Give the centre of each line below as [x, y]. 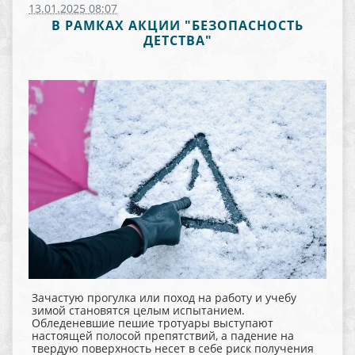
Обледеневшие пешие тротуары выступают [153, 323]
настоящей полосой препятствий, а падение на [163, 335]
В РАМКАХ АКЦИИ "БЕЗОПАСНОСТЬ [177, 25]
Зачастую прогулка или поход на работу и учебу [164, 297]
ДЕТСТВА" [177, 40]
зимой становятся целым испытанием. [138, 310]
